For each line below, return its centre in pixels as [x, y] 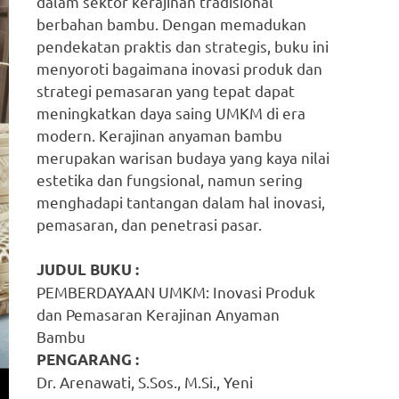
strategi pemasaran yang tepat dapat [166, 90]
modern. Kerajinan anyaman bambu [160, 134]
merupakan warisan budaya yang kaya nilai [183, 157]
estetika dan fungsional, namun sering [170, 179]
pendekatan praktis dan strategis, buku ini [183, 45]
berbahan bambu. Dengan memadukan [172, 23]
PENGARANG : [88, 360]
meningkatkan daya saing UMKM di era [171, 112]
